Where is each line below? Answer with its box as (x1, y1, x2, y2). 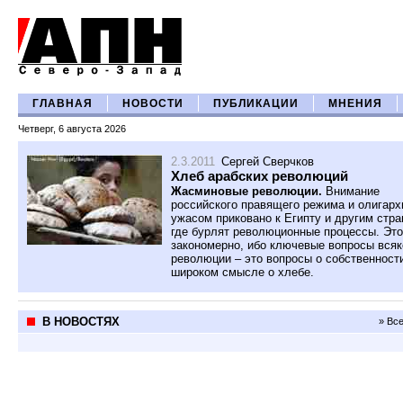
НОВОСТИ (122, 98, 184, 109)
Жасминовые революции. (171, 184, 322, 198)
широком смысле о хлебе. (171, 265, 314, 279)
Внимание (322, 184, 380, 198)
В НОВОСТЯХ (42, 315, 120, 328)
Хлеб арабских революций (171, 168, 348, 184)
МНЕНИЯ (328, 98, 382, 109)
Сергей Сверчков (221, 155, 314, 168)
